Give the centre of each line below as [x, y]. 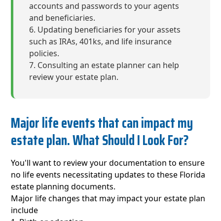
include [26, 210]
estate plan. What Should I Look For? [100, 140]
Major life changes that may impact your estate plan [108, 199]
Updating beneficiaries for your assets [109, 30]
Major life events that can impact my [102, 123]
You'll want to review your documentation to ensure [108, 163]
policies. [44, 54]
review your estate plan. [74, 77]
